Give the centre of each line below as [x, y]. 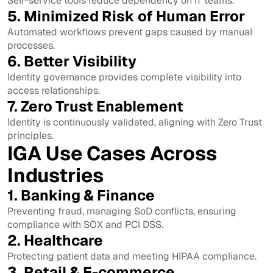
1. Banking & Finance [81, 195]
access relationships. [54, 90]
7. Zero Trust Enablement [95, 106]
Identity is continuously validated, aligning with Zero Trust [135, 122]
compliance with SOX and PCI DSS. [85, 224]
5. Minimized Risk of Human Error [126, 16]
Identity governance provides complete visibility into [124, 77]
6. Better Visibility [72, 61]
